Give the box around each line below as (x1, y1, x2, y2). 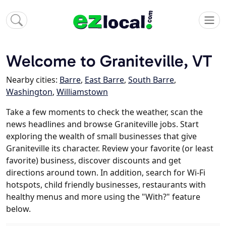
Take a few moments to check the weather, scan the (6, 106, 203, 118)
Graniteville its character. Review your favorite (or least (6, 143, 213, 154)
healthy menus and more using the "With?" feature (6, 191, 200, 203)
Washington (6, 86, 52, 98)
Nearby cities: (6, 74, 60, 86)
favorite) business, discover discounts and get (6, 155, 181, 166)
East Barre (85, 74, 124, 86)
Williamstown (56, 86, 108, 98)
